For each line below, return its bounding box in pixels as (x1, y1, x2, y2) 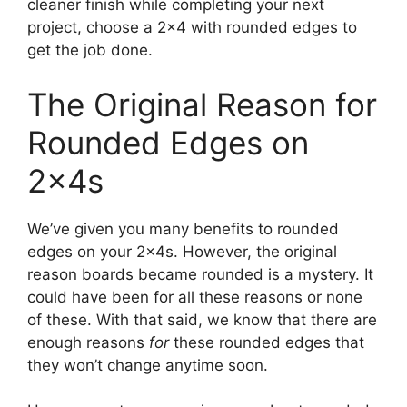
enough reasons (27, 333, 149, 352)
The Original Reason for (27, 84, 377, 124)
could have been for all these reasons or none (27, 287, 362, 306)
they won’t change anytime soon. (27, 355, 268, 374)
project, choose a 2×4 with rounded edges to (27, 18, 357, 37)
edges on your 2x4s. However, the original (27, 242, 337, 261)
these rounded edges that (174, 333, 364, 352)
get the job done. (27, 41, 153, 60)
